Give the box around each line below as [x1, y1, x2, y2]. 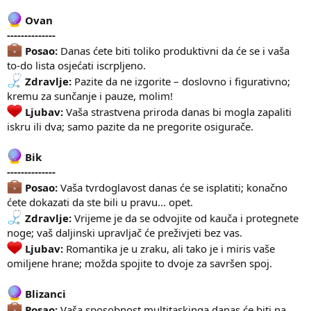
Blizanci [22, 286, 66, 301]
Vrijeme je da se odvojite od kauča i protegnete [74, 210, 299, 225]
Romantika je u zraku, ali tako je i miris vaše [66, 241, 275, 255]
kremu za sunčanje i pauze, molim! [7, 88, 173, 103]
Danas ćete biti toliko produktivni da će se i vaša [60, 43, 289, 58]
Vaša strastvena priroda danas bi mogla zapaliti [66, 104, 292, 119]
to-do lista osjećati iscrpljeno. [7, 58, 146, 72]
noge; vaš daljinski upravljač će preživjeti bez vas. [7, 225, 242, 239]
